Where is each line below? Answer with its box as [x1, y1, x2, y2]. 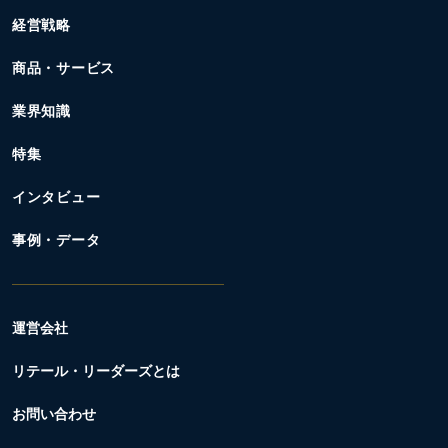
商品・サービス [12, 61, 115, 77]
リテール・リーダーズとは [12, 364, 180, 380]
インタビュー [12, 190, 101, 206]
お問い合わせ [12, 407, 96, 423]
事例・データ [12, 233, 101, 249]
